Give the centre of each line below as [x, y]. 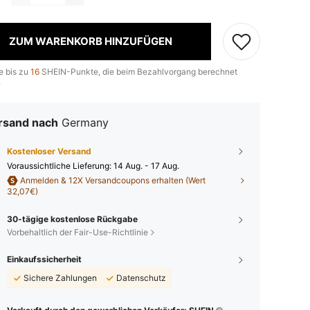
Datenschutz [141, 277]
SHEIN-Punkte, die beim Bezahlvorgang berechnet [138, 71]
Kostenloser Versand [49, 151]
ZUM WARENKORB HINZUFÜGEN [90, 42]
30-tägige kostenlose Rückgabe [72, 219]
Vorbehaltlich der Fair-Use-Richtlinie [77, 232]
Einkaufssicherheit [44, 259]
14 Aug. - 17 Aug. [146, 165]
